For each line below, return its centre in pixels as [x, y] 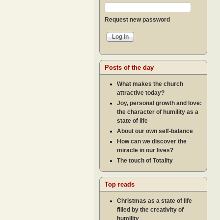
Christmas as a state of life [154, 201]
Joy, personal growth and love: [159, 103]
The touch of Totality [145, 161]
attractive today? [141, 93]
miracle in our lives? [145, 151]
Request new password [137, 20]
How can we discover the [152, 142]
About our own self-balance [155, 131]
